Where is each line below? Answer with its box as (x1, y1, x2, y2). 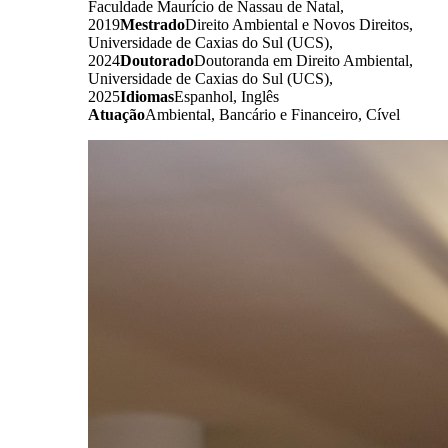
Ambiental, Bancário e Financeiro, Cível (145, 105, 400, 123)
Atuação (88, 105, 145, 123)
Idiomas (120, 87, 174, 105)
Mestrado (120, 15, 185, 33)
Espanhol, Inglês (174, 87, 279, 105)
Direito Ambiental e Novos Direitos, (185, 15, 413, 33)
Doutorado (120, 51, 194, 69)
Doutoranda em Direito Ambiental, (194, 51, 413, 69)
